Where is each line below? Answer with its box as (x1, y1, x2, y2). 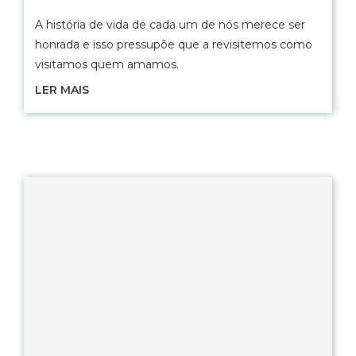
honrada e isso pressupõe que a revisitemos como (35, 37, 312, 52)
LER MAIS (35, 83, 89, 97)
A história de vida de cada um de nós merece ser (35, 17, 305, 32)
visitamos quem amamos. (35, 57, 179, 72)
